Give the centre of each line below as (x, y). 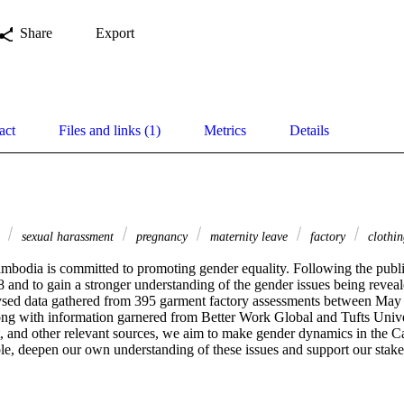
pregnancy (162, 237)
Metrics (225, 131)
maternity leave (249, 237)
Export (115, 33)
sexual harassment (68, 237)
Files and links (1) (110, 131)
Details (309, 131)
